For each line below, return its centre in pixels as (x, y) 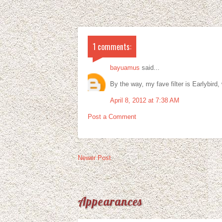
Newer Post (94, 158)
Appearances (111, 201)
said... (150, 67)
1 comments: (112, 46)
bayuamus (125, 67)
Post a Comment (112, 116)
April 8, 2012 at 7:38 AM (145, 100)
